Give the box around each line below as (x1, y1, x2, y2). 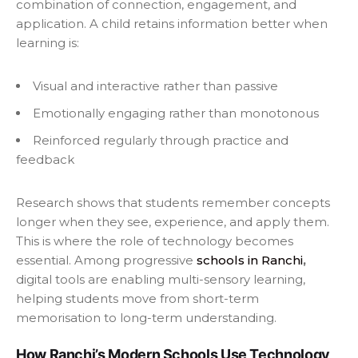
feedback (16, 151, 74, 167)
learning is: (16, 34, 79, 50)
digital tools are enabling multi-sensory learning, (16, 271, 305, 287)
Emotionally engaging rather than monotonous (33, 105, 319, 121)
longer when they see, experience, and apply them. (16, 213, 329, 229)
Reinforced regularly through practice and (33, 132, 288, 148)
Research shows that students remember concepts (16, 194, 330, 210)
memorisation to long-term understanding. (16, 309, 276, 325)
